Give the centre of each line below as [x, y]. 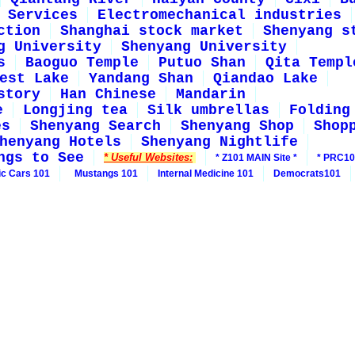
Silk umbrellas [208, 110]
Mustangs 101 [104, 174]
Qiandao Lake [265, 78]
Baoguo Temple [82, 63]
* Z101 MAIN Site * [256, 158]
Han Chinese [108, 94]
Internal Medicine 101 [206, 174]
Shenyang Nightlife [219, 142]
